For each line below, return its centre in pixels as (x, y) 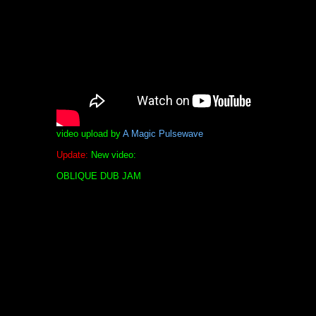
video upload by (89, 133)
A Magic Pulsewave (163, 133)
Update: (72, 154)
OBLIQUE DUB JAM (98, 176)
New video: (112, 154)
